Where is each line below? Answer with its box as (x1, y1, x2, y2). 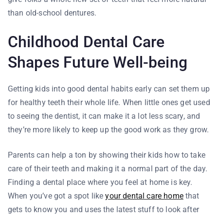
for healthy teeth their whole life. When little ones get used (8, 98, 210, 107)
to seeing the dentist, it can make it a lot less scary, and (8, 111, 200, 121)
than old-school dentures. (8, 8, 97, 18)
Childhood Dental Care (8, 33, 165, 51)
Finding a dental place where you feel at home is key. (8, 178, 193, 187)
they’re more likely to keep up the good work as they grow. (8, 125, 209, 134)
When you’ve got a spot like (8, 191, 106, 200)
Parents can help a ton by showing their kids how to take (8, 150, 205, 160)
